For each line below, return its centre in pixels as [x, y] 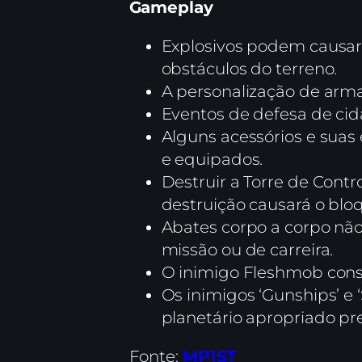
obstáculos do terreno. [249, 69]
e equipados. [212, 160]
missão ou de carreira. [247, 250]
